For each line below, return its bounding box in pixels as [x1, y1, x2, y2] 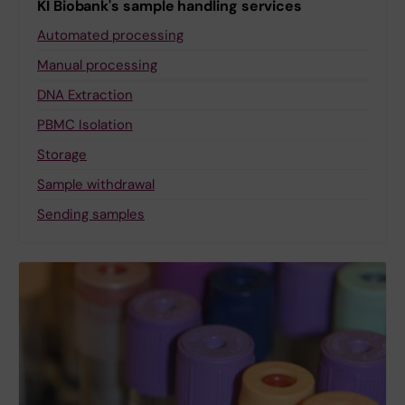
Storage [37, 146, 87, 165]
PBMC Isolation [37, 116, 133, 135]
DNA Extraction [37, 86, 133, 105]
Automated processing [37, 26, 184, 45]
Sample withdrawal [37, 175, 155, 194]
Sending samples [37, 205, 145, 224]
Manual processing [37, 56, 157, 75]
